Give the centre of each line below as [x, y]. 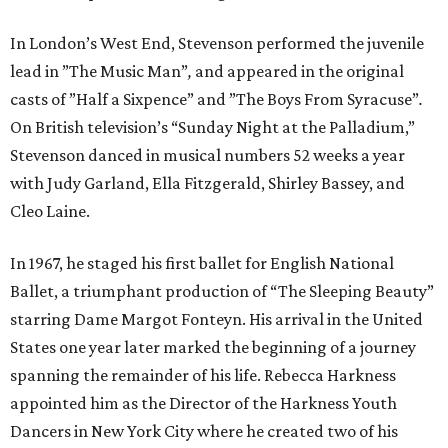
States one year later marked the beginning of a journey [213, 347]
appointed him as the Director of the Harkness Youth [203, 403]
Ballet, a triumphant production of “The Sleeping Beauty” [222, 291]
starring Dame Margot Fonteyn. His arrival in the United [216, 319]
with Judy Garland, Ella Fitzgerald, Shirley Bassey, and [207, 183]
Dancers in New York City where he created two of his [204, 431]
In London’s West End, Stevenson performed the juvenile [217, 43]
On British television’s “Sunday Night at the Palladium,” [212, 127]
